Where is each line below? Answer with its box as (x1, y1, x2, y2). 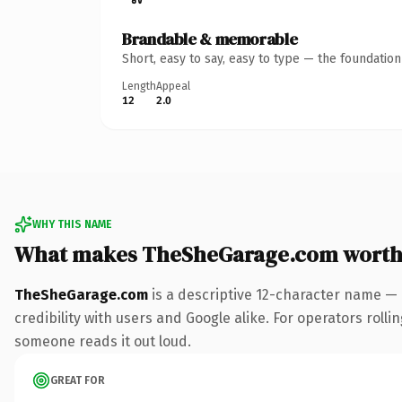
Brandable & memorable (122, 27, 298, 50)
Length (122, 79, 156, 92)
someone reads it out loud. (14, 332, 191, 350)
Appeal (156, 79, 190, 92)
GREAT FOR (50, 373, 105, 387)
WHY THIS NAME (32, 217, 111, 231)
